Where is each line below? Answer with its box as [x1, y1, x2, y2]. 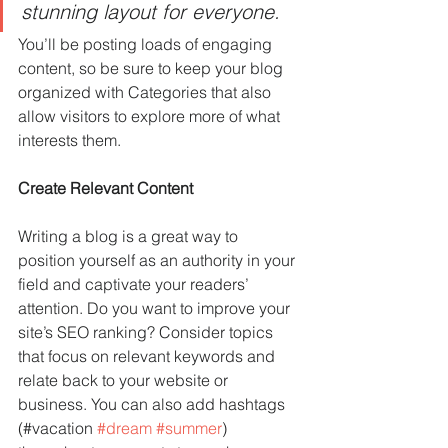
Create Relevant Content [18, 178, 193, 199]
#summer [156, 418, 222, 439]
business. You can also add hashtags [18, 394, 289, 415]
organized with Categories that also [18, 82, 275, 103]
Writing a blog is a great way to [18, 226, 242, 247]
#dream [97, 418, 152, 439]
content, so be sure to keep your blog [18, 58, 287, 79]
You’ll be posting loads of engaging [18, 34, 276, 55]
